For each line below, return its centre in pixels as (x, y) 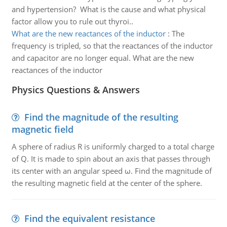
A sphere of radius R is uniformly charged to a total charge (113, 146)
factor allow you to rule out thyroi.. (72, 21)
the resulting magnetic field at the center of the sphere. (107, 183)
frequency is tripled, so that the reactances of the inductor (112, 46)
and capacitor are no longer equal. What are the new (103, 58)
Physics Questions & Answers (75, 90)
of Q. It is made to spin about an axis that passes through (111, 159)
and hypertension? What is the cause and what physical (108, 9)
